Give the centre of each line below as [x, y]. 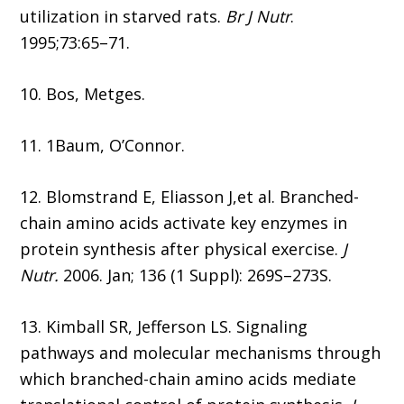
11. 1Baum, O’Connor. [103, 146]
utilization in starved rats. [123, 17]
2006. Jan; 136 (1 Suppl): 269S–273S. [196, 275]
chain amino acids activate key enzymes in [184, 223]
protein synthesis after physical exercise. [182, 249]
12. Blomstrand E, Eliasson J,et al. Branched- [190, 197]
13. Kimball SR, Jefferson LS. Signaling [164, 327]
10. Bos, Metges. [83, 94]
